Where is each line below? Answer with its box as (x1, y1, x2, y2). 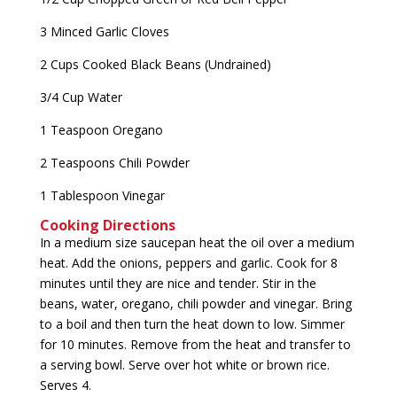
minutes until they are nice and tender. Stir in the (39, 275, 316, 292)
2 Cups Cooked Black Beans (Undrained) (39, 56, 271, 73)
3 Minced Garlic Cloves (39, 23, 169, 40)
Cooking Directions (39, 215, 175, 235)
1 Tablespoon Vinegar (39, 187, 165, 204)
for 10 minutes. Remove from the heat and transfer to (39, 336, 351, 353)
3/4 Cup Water (39, 89, 122, 105)
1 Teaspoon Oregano (39, 121, 163, 138)
